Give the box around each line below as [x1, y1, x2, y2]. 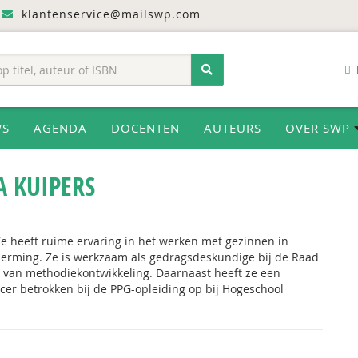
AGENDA [34, 120, 87, 136]
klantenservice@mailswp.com [18, 6, 201, 22]
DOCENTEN [111, 120, 180, 136]
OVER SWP [285, 120, 354, 136]
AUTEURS [204, 120, 261, 136]
